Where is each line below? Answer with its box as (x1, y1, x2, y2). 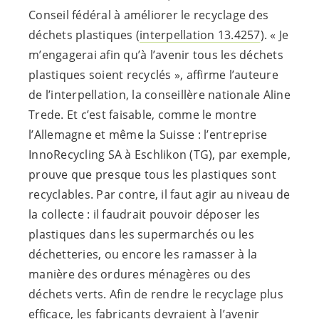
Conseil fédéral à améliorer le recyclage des (28, 7, 268, 23)
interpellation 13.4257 (140, 27, 261, 43)
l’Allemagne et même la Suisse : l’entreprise (28, 127, 267, 143)
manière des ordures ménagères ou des (28, 266, 251, 283)
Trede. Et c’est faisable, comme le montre (28, 107, 257, 123)
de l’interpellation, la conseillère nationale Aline (28, 87, 291, 103)
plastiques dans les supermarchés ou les (28, 226, 254, 243)
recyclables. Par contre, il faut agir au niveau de (28, 187, 291, 203)
